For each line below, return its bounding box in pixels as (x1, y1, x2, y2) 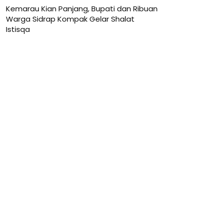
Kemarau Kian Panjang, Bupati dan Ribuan (6, 3, 158, 14)
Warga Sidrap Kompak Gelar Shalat (6, 14, 135, 24)
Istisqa (6, 24, 30, 34)
